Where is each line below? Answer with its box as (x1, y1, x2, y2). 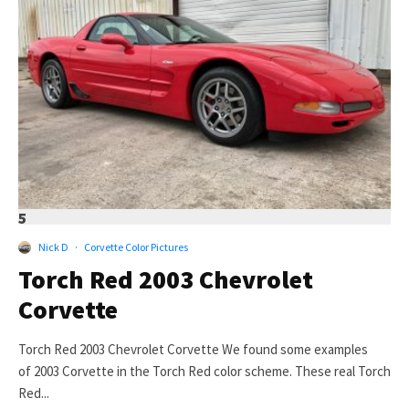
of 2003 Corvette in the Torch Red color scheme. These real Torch (18, 362, 391, 381)
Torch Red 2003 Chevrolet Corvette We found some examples (18, 341, 368, 359)
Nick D (38, 240, 68, 255)
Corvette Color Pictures (84, 240, 188, 255)
